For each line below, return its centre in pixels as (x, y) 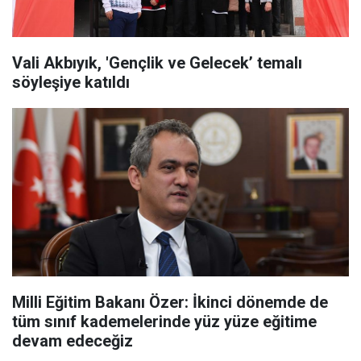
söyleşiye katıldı (71, 82)
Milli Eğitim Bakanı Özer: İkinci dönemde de (170, 302)
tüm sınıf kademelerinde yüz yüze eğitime (164, 322)
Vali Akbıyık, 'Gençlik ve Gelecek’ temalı (157, 63)
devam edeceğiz (73, 341)
